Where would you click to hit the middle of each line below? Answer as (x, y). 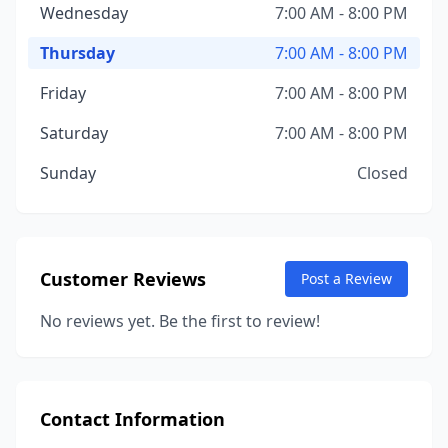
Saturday (74, 133)
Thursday (77, 53)
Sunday (68, 173)
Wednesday (84, 13)
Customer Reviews (123, 279)
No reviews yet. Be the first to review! (180, 321)
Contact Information (132, 419)
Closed (382, 173)
